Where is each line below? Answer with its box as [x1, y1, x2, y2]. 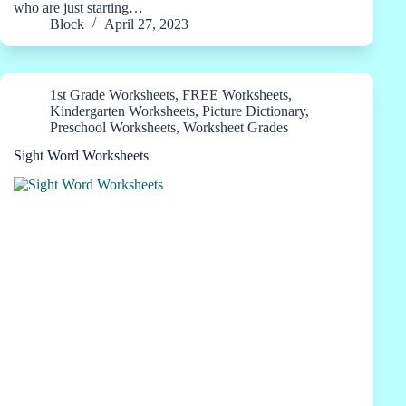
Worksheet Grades [183, 119, 288, 135]
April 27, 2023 [104, 15, 188, 32]
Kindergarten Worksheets [50, 102, 195, 119]
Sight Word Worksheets [14, 147, 149, 163]
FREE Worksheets [182, 86, 288, 102]
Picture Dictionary [202, 102, 305, 119]
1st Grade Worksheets [50, 86, 175, 102]
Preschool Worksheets [50, 119, 176, 135]
